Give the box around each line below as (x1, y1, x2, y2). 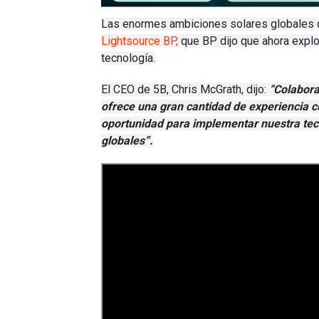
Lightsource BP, (101, 34, 178, 48)
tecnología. (101, 51, 155, 66)
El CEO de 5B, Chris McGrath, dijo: (101, 82, 269, 96)
